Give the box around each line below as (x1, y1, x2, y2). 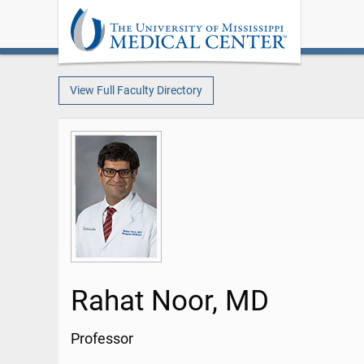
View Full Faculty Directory (69, 83, 202, 97)
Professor (71, 331, 133, 348)
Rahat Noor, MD (71, 284, 269, 318)
